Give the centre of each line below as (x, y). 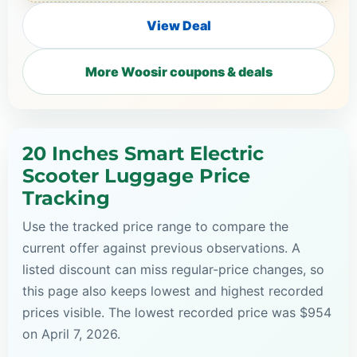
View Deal (178, 25)
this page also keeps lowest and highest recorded (173, 290)
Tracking (66, 198)
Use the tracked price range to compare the (155, 226)
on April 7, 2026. (71, 333)
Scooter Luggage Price (136, 175)
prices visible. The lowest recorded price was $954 (177, 312)
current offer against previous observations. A (161, 247)
